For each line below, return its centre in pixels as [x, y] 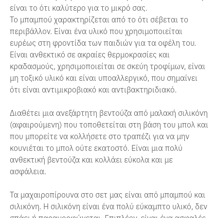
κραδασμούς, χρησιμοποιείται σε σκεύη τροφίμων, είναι [108, 65]
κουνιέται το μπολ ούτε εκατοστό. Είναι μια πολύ [96, 147]
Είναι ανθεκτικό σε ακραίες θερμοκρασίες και [90, 54]
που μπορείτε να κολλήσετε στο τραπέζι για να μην [100, 136]
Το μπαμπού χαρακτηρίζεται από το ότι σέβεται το [99, 19]
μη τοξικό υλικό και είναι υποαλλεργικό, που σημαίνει [104, 77]
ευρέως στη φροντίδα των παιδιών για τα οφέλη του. [103, 42]
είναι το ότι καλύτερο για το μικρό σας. [79, 7]
